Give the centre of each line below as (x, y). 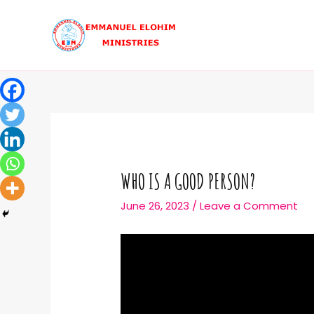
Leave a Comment (249, 206)
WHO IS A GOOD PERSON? (188, 182)
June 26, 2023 (155, 206)
